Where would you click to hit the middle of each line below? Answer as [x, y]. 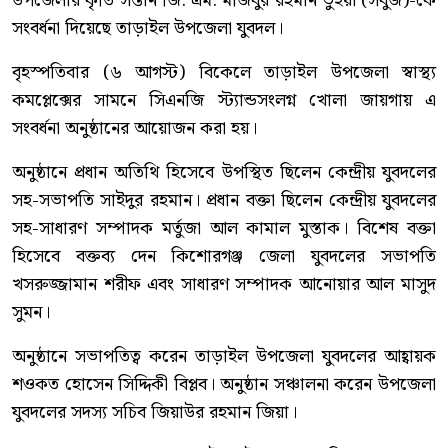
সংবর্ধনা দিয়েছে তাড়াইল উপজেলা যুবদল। [147, 29]
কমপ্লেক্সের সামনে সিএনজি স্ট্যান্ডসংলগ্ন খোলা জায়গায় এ [224, 101]
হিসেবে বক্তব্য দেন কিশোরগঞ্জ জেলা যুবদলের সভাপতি [224, 257]
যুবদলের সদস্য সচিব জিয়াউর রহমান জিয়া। [154, 413]
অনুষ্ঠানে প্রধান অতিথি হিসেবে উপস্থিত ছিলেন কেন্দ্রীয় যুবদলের [224, 173]
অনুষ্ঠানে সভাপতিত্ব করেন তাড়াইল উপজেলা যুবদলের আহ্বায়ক [224, 357]
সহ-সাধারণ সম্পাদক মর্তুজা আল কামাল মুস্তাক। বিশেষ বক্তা [224, 229]
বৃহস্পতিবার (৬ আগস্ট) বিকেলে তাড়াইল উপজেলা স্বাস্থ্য [224, 73]
